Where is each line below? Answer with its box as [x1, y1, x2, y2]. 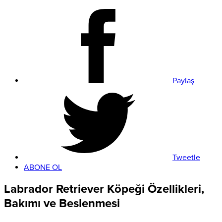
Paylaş [172, 75, 194, 86]
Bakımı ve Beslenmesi [4, 196, 120, 211]
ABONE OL [24, 162, 62, 172]
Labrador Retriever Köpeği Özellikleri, [4, 182, 204, 197]
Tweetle [172, 152, 200, 163]
